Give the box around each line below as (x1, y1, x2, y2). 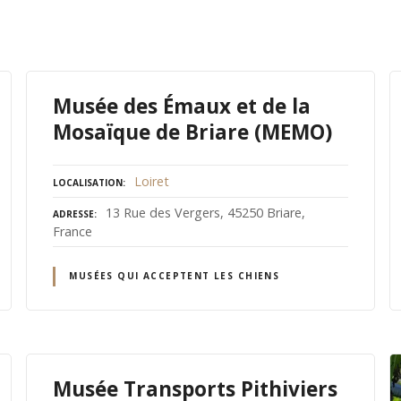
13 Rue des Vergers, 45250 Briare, (106, 204, 306, 222)
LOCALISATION (53, 175, 124, 189)
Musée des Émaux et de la (53, 92, 311, 121)
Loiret (134, 172, 170, 190)
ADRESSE (53, 208, 95, 221)
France (53, 223, 93, 241)
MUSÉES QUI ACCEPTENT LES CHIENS (69, 269, 280, 283)
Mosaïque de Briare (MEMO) (53, 118, 333, 147)
